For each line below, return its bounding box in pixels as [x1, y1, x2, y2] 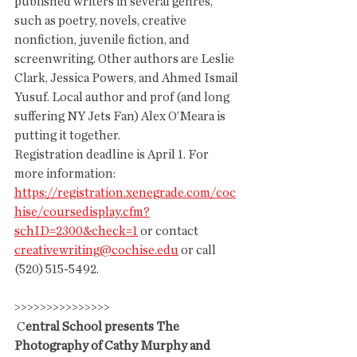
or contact [138, 225, 201, 237]
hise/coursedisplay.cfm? [14, 206, 150, 218]
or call [178, 244, 218, 257]
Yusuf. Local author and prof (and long [14, 91, 232, 104]
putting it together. [14, 129, 123, 142]
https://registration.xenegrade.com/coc [14, 186, 236, 199]
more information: [14, 167, 118, 180]
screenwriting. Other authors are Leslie [14, 53, 237, 65]
